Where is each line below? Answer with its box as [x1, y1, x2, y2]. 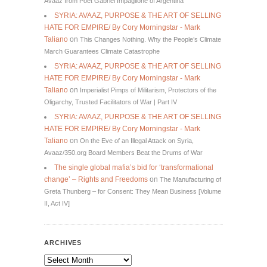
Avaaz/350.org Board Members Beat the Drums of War [44, 148, 203, 156]
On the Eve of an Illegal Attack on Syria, [80, 136, 194, 144]
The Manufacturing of [160, 175, 221, 183]
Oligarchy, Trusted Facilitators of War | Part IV [44, 98, 177, 105]
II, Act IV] [44, 199, 70, 207]
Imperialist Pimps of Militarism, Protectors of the [80, 86, 216, 94]
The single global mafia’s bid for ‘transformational [54, 163, 213, 172]
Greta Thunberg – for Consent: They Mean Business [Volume [44, 187, 221, 195]
